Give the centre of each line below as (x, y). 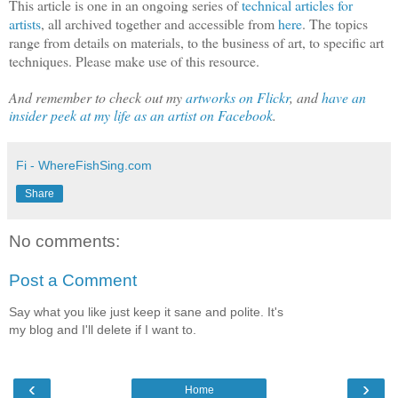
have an (344, 98)
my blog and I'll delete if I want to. (103, 330)
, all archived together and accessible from (159, 24)
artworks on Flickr (238, 98)
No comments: (64, 242)
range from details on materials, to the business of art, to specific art (196, 43)
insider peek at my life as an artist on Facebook (141, 115)
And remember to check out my (97, 98)
